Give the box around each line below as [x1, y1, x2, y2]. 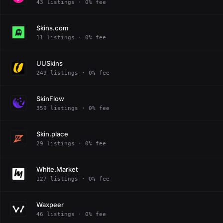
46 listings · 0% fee [36, 211, 106, 218]
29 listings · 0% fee [36, 140, 106, 147]
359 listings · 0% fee [36, 105, 110, 111]
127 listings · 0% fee [36, 175, 110, 182]
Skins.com [36, 23, 69, 32]
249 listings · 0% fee [36, 69, 110, 76]
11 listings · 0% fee [36, 34, 106, 41]
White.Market [36, 165, 78, 173]
